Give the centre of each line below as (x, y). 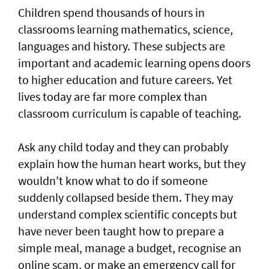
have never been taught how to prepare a (121, 231)
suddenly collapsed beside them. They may (125, 198)
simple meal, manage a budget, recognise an (130, 248)
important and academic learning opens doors (134, 63)
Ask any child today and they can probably (123, 147)
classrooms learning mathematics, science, (125, 29)
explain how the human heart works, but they (132, 164)
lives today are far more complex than (113, 97)
